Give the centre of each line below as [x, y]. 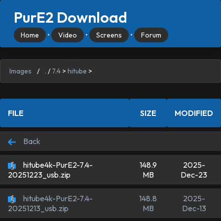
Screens [109, 35]
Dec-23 [194, 175]
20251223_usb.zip [39, 175]
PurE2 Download [71, 17]
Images [20, 71]
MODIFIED [194, 113]
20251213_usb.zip [38, 208]
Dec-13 [194, 208]
